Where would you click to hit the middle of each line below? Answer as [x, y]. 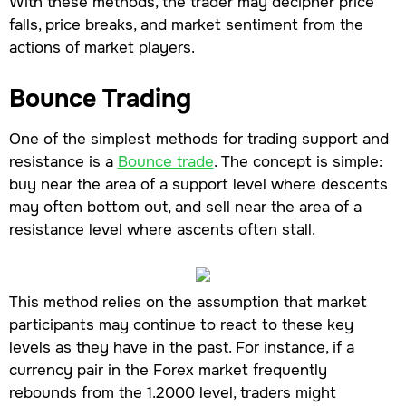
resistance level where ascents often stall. [162, 230]
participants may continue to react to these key [181, 325]
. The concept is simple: [298, 162]
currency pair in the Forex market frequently [168, 370]
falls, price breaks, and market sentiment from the [186, 25]
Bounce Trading [100, 99]
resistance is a [63, 162]
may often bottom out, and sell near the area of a [185, 207]
